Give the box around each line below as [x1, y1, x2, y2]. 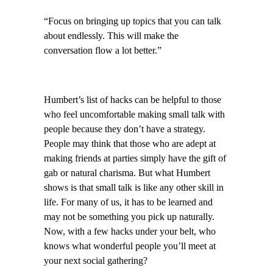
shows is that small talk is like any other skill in [44, 182, 224, 193]
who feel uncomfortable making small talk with [44, 108, 225, 120]
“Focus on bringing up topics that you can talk [44, 16, 221, 27]
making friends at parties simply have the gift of [44, 152, 226, 164]
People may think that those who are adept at [44, 138, 216, 149]
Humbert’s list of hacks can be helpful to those [44, 94, 221, 105]
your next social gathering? [44, 255, 147, 266]
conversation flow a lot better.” [44, 45, 161, 57]
